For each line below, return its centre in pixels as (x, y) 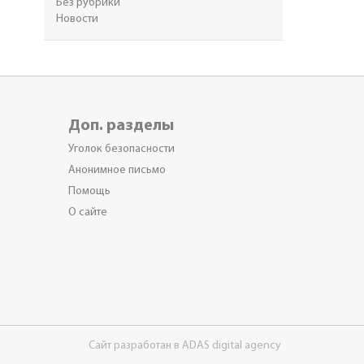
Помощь (89, 191)
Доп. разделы (121, 126)
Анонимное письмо (117, 170)
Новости (77, 19)
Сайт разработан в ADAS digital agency (185, 346)
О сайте (87, 212)
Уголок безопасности (121, 149)
